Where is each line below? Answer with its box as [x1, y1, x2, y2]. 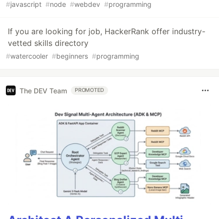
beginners [56, 52, 88, 61]
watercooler [10, 52, 48, 61]
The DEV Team [20, 86, 67, 95]
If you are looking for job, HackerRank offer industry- [8, 26, 205, 37]
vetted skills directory [8, 38, 88, 48]
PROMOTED [75, 87, 105, 94]
